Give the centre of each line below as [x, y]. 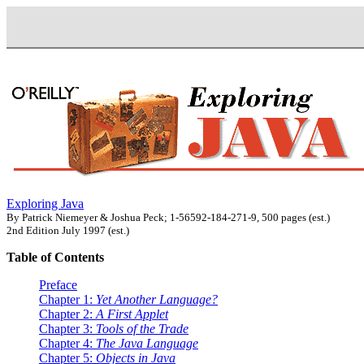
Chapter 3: [67, 328]
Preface [58, 284]
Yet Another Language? [157, 299]
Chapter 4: [67, 343]
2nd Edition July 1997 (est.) [68, 230]
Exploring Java [45, 203]
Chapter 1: [67, 299]
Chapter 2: [67, 314]
